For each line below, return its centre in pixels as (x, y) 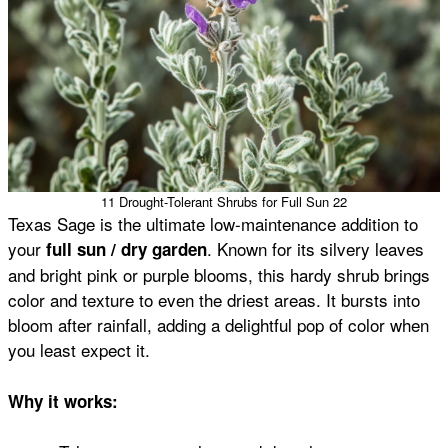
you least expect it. (79, 350)
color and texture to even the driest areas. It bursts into (214, 300)
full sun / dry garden (126, 249)
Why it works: (63, 400)
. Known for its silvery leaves (315, 249)
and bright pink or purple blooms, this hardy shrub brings (219, 275)
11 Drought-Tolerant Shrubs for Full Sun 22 (224, 202)
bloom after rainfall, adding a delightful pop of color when (218, 325)
